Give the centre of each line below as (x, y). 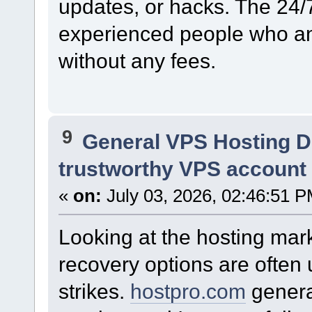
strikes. (94, 291)
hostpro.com (188, 291)
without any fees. (137, 61)
